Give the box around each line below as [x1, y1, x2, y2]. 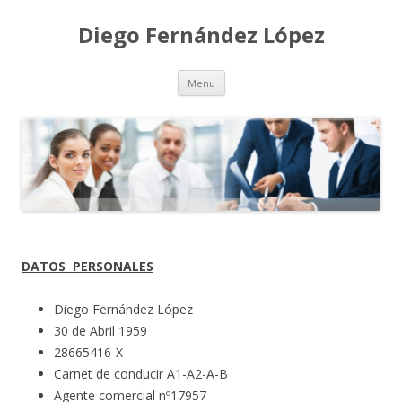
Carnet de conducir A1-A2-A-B [54, 365, 228, 383]
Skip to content [224, 67, 313, 84]
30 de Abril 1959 [54, 322, 147, 340]
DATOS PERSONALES [22, 258, 153, 275]
